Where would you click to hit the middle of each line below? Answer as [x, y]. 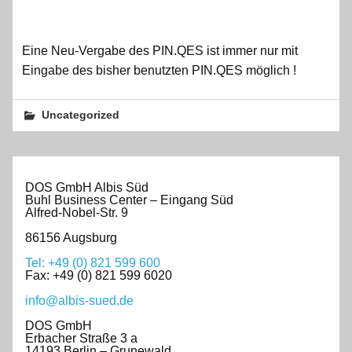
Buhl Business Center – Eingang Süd [129, 200]
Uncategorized [81, 115]
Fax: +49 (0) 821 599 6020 [99, 275]
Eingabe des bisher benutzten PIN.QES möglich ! [159, 70]
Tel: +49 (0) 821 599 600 [93, 262]
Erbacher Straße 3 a [81, 338]
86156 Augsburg [71, 237]
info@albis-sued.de [79, 300]
